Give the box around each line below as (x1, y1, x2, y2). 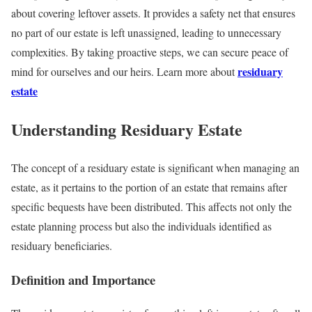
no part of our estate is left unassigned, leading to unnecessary (11, 25, 281, 40)
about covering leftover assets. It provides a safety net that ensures (11, 6, 295, 21)
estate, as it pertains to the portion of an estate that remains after (11, 179, 287, 194)
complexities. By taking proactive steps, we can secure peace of (11, 45, 288, 60)
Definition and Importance (11, 270, 155, 289)
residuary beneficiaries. (11, 237, 112, 253)
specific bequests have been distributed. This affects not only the (11, 198, 292, 214)
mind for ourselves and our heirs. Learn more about (11, 64, 237, 79)
